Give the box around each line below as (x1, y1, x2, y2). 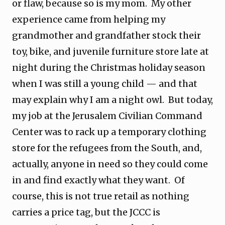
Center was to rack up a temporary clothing (12, 126, 206, 138)
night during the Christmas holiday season (12, 62, 205, 73)
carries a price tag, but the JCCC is (12, 206, 160, 218)
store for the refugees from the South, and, (12, 142, 202, 154)
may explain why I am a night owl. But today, (12, 94, 213, 105)
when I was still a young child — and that (12, 78, 197, 89)
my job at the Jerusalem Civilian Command (12, 110, 202, 122)
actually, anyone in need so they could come (12, 158, 208, 170)
